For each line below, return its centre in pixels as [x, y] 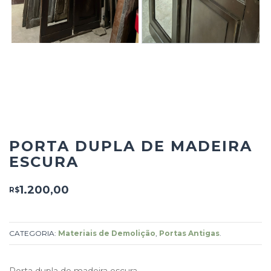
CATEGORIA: [34, 233]
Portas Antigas [189, 233]
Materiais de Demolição [107, 233]
